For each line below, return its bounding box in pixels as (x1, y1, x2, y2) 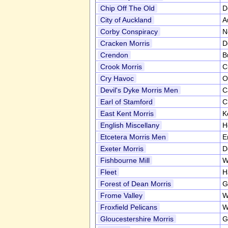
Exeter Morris (100, 145, 144, 153)
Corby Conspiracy (100, 27, 158, 36)
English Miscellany (100, 121, 159, 129)
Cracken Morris (100, 39, 150, 47)
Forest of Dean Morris (100, 180, 171, 188)
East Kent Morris (100, 109, 154, 118)
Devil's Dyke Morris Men (100, 86, 178, 94)
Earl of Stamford (100, 98, 153, 106)
